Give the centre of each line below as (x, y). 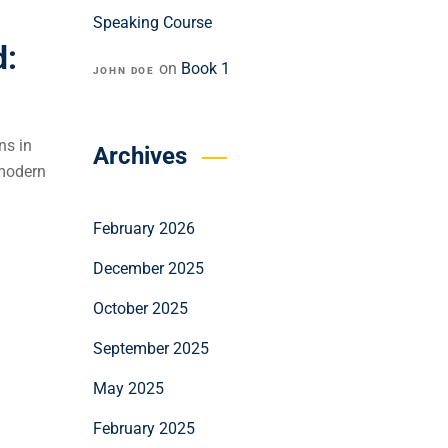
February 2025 (143, 428)
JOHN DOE (124, 70)
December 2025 (148, 268)
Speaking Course (152, 22)
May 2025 (128, 388)
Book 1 (206, 68)
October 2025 (140, 308)
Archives (139, 156)
